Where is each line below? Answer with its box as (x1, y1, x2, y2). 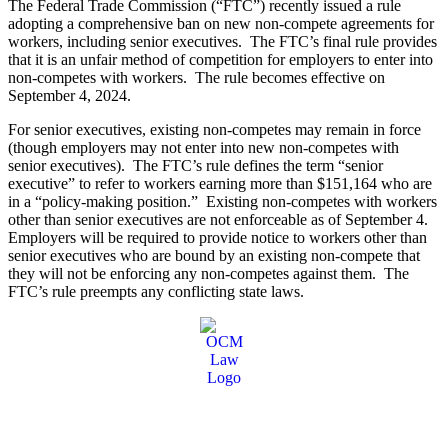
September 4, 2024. (8, 87, 131, 105)
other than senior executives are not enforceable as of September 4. (8, 211, 432, 229)
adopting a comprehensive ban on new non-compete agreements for (8, 15, 434, 33)
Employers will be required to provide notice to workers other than (8, 229, 427, 247)
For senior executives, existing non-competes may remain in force (8, 121, 421, 139)
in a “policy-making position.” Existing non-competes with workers (8, 193, 437, 211)
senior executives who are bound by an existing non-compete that (8, 247, 420, 265)
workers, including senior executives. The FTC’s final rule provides (8, 33, 437, 51)
